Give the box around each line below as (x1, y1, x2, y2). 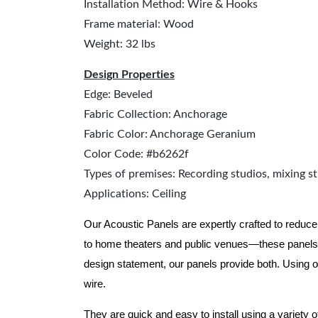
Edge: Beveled (84, 89, 153, 100)
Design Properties (84, 69, 175, 80)
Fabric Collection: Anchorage (84, 109, 227, 120)
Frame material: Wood (84, 18, 194, 30)
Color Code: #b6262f (84, 148, 189, 160)
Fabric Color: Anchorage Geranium (84, 128, 256, 140)
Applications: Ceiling (84, 188, 186, 199)
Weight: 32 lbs (84, 38, 155, 50)
